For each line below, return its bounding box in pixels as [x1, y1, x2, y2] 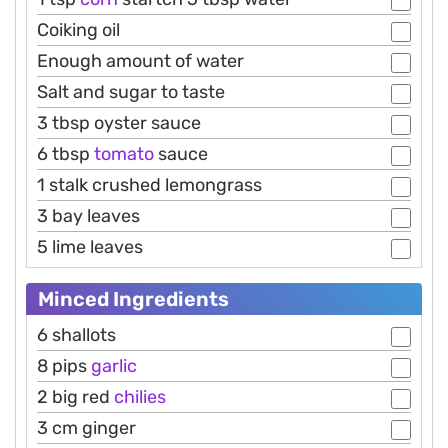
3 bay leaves [37, 205, 140, 228]
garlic [91, 355, 137, 378]
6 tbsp [37, 143, 94, 166]
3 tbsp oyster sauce [37, 112, 201, 135]
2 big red [37, 386, 110, 409]
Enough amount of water [37, 50, 244, 73]
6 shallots [37, 324, 116, 347]
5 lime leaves [37, 236, 143, 259]
